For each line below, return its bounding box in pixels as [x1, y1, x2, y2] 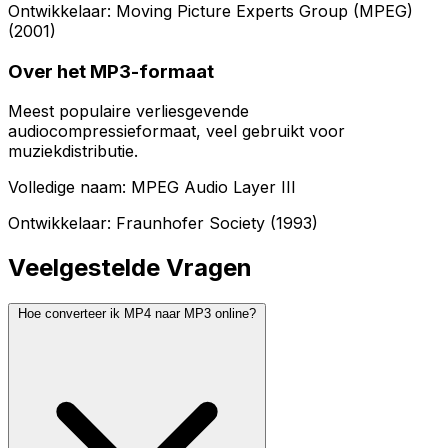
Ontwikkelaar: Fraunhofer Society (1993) [8, 213, 318, 234]
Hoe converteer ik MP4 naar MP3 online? [18, 306, 256, 322]
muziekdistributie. [8, 141, 138, 162]
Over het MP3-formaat [8, 59, 214, 83]
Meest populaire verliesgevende [8, 101, 249, 122]
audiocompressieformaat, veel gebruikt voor [8, 121, 345, 142]
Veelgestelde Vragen [8, 253, 252, 283]
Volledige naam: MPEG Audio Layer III [8, 177, 296, 198]
